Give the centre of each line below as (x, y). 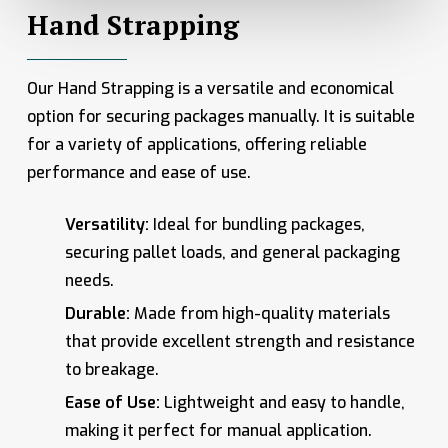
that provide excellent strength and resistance (239, 342)
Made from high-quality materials (259, 314)
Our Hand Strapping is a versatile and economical (210, 89)
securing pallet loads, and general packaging (232, 253)
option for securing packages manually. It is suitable (220, 117)
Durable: (97, 314)
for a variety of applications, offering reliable (196, 145)
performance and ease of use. (138, 173)
